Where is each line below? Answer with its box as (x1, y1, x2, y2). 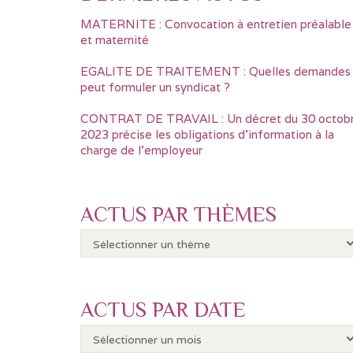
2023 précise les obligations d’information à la (80, 127, 334, 142)
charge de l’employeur (80, 143, 203, 158)
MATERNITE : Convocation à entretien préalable (80, 17, 351, 32)
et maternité (80, 32, 149, 47)
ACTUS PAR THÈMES (80, 203, 277, 226)
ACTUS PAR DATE (80, 298, 246, 321)
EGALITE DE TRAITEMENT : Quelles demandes (80, 64, 351, 79)
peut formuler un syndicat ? (80, 80, 230, 95)
